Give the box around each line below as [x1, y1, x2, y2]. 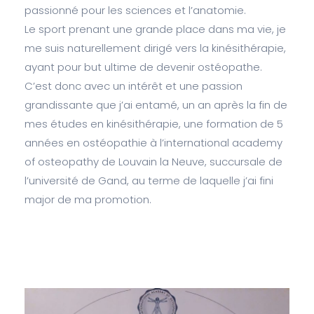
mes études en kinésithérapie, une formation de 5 [25, 116, 283, 131]
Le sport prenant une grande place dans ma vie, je [25, 21, 286, 36]
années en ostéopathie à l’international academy [25, 135, 282, 150]
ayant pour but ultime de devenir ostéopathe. [25, 59, 262, 74]
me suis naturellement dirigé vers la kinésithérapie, [25, 40, 286, 55]
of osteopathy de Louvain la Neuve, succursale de [25, 153, 282, 169]
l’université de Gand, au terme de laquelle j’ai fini [25, 172, 273, 188]
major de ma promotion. [25, 191, 151, 207]
